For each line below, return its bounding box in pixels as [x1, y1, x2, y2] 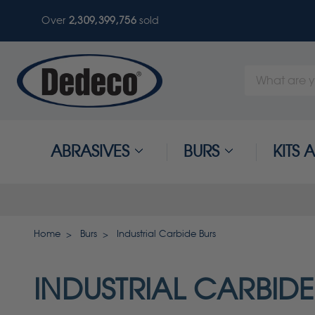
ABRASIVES [51, 142, 129, 161]
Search [245, 67, 283, 81]
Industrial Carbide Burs [117, 228, 216, 239]
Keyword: [245, 84, 295, 98]
